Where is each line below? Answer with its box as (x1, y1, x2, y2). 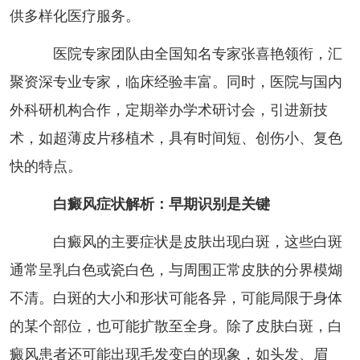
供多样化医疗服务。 (9, 7, 140, 24)
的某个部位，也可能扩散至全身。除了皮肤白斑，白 (9, 317, 342, 334)
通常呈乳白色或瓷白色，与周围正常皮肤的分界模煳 (9, 261, 342, 278)
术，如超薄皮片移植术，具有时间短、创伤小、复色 (9, 129, 342, 146)
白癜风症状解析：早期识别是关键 (52, 195, 270, 212)
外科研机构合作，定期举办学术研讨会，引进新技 (9, 101, 328, 118)
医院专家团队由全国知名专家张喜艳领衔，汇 (23, 45, 342, 62)
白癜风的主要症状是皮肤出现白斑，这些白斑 (23, 233, 342, 250)
